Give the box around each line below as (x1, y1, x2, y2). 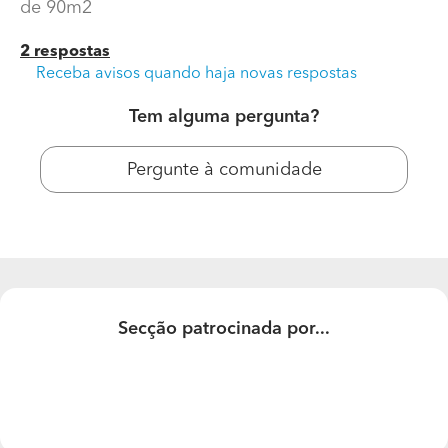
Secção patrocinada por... (118, 319, 330, 338)
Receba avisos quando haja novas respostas (36, 65, 357, 82)
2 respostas (20, 43, 110, 60)
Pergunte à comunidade (126, 160, 322, 179)
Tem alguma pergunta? (129, 107, 319, 126)
